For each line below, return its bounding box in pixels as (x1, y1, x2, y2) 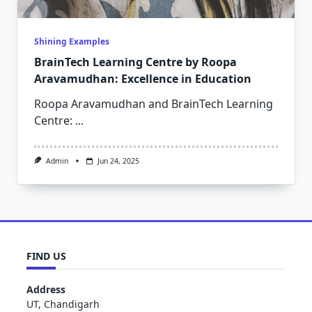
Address (26, 282, 65, 296)
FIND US (26, 249, 66, 263)
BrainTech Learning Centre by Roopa (34, 54, 237, 70)
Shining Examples (34, 36, 109, 48)
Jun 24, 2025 (97, 156, 139, 166)
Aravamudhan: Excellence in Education (34, 71, 251, 87)
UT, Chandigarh (26, 297, 100, 311)
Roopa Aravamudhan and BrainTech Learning (34, 96, 273, 112)
